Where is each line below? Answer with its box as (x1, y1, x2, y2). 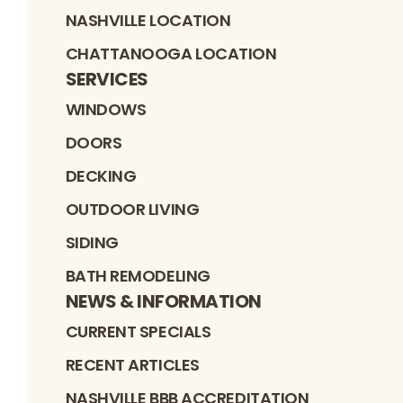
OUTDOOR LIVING (65, 197, 200, 220)
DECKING (65, 164, 137, 187)
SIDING (65, 230, 119, 254)
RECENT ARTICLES (65, 353, 200, 376)
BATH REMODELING (65, 264, 210, 287)
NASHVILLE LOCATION (65, 8, 231, 31)
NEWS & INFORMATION (65, 288, 262, 314)
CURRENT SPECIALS (65, 319, 211, 343)
